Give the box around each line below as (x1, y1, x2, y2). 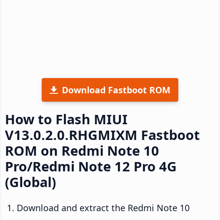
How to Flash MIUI (5, 110, 128, 128)
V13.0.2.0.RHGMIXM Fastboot (5, 125, 200, 144)
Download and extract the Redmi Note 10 (17, 201, 190, 214)
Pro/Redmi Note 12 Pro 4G (5, 157, 177, 175)
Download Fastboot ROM (62, 83, 170, 96)
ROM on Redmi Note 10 (5, 141, 159, 160)
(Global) (5, 172, 56, 191)
